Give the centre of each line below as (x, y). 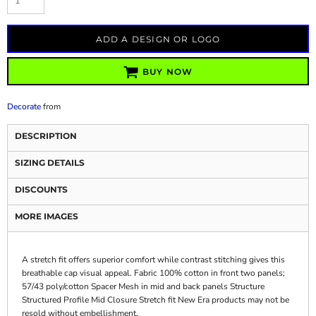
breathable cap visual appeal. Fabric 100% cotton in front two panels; (153, 273)
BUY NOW (168, 72)
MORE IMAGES (47, 216)
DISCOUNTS (41, 189)
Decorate (24, 107)
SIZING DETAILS (50, 163)
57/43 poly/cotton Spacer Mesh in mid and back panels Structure (143, 286)
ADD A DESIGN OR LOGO (158, 39)
